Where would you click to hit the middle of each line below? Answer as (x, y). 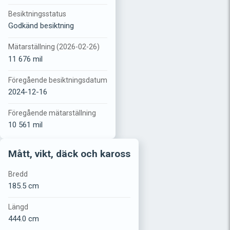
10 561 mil (25, 124)
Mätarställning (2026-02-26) (54, 47)
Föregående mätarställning (52, 113)
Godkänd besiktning (41, 26)
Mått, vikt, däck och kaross (69, 154)
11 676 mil (25, 59)
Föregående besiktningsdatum (58, 80)
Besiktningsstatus (37, 14)
